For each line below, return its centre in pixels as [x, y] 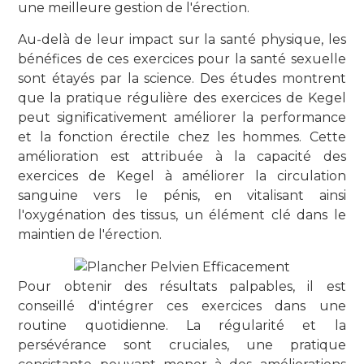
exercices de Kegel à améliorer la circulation [182, 175]
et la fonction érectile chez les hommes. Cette [182, 136]
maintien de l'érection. [90, 234]
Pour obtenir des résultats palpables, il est [182, 286]
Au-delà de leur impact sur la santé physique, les [182, 39]
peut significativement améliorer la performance [182, 117]
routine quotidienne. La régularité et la [182, 325]
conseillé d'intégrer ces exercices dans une [182, 305]
